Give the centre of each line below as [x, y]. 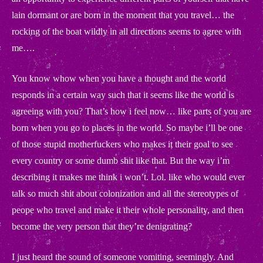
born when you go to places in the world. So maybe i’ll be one [127, 128]
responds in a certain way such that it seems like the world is [123, 95]
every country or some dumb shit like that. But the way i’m [121, 161]
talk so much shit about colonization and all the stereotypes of [125, 193]
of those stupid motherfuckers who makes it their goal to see [122, 144]
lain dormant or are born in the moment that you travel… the [123, 15]
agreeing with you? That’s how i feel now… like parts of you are [131, 111]
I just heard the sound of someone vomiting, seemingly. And [123, 257]
